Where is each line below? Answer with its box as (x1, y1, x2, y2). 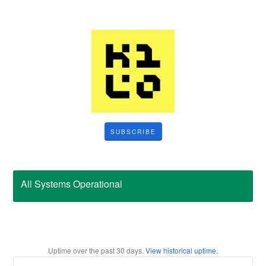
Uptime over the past (48, 245, 116, 256)
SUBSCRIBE (110, 128, 156, 136)
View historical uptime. (145, 245, 218, 256)
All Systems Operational (21, 177, 123, 191)
